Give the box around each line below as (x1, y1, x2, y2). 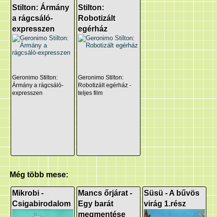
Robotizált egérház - (78, 82, 132, 89)
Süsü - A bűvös (144, 189, 200, 198)
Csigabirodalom (12, 200, 71, 208)
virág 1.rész (144, 200, 186, 208)
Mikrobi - (12, 189, 44, 198)
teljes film (78, 90, 103, 97)
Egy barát (78, 200, 114, 208)
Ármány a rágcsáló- (12, 82, 64, 89)
